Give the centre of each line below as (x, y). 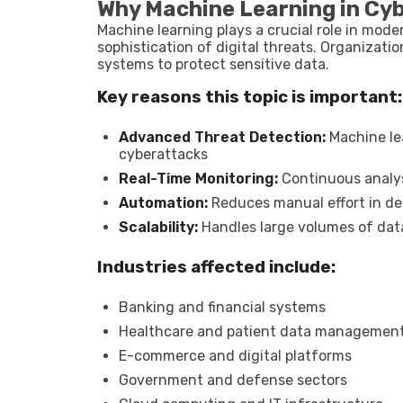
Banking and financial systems (222, 307)
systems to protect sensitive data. (213, 64)
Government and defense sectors (233, 380)
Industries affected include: (216, 267)
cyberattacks (163, 154)
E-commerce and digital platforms (235, 356)
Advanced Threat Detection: (222, 137)
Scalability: (158, 227)
